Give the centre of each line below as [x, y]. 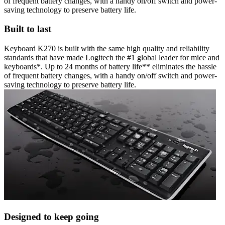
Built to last [28, 29]
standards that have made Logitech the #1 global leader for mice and [112, 57]
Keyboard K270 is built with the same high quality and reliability [107, 48]
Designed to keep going [51, 216]
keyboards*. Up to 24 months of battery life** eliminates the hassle [110, 66]
